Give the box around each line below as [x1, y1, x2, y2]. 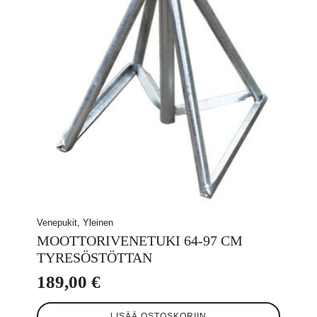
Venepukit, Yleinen [37, 217, 113, 228]
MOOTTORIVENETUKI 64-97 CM [37, 232, 243, 248]
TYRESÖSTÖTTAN [37, 249, 152, 265]
